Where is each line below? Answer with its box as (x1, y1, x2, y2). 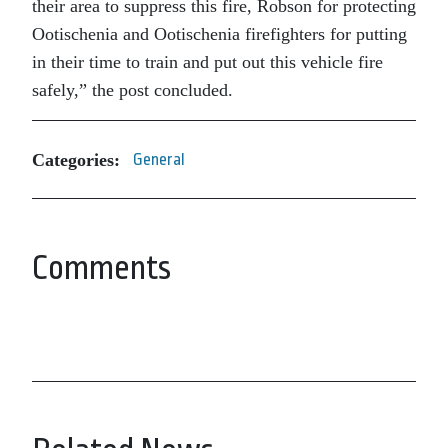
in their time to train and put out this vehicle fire (32, 52, 383, 72)
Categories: (32, 149, 120, 170)
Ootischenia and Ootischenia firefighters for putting (32, 24, 407, 44)
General (133, 150, 185, 169)
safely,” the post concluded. (32, 80, 233, 100)
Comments (32, 249, 171, 287)
